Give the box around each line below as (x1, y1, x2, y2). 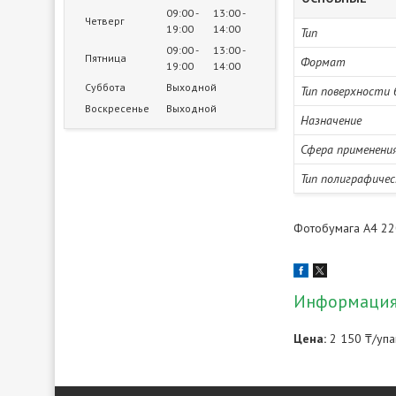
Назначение (301, 112, 362, 128)
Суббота (85, 80, 126, 94)
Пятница (85, 51, 126, 65)
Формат (301, 54, 346, 70)
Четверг (85, 14, 125, 27)
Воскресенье (85, 102, 149, 115)
